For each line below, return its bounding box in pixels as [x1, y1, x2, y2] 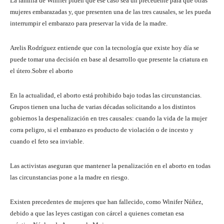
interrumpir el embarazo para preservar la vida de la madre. [10, 19, 167, 27]
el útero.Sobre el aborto [10, 66, 73, 74]
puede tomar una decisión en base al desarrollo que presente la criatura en [10, 55, 208, 63]
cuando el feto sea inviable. [10, 137, 84, 145]
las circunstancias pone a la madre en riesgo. [10, 173, 129, 181]
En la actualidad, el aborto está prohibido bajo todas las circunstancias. [10, 91, 201, 99]
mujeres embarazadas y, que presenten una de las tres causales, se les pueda [10, 7, 211, 15]
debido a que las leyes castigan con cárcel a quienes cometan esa [10, 209, 184, 217]
